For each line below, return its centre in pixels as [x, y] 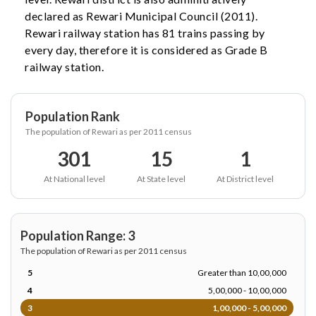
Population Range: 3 [78, 236]
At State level [161, 179]
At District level [245, 179]
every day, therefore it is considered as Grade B [146, 50]
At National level [74, 179]
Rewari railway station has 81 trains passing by [145, 33]
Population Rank [73, 116]
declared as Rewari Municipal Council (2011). [141, 16]
